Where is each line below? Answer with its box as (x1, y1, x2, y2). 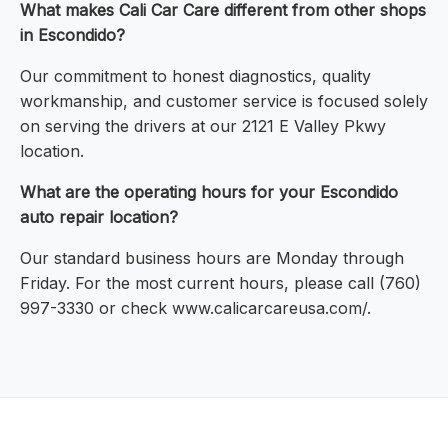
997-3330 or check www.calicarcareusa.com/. (20, 298, 371, 319)
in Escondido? (20, 25, 125, 46)
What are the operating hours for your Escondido (20, 182, 398, 203)
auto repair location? (20, 207, 178, 228)
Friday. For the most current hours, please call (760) (20, 273, 421, 294)
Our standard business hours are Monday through (20, 248, 404, 269)
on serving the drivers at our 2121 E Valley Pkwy (20, 116, 386, 137)
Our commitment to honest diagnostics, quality (20, 66, 371, 87)
